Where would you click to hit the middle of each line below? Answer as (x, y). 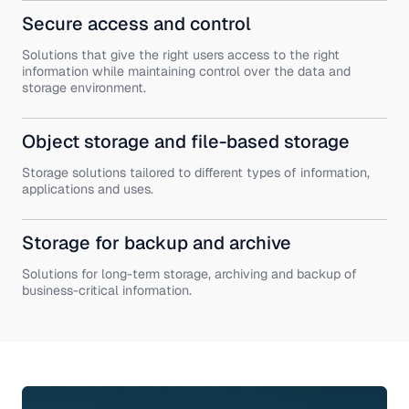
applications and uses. (88, 189)
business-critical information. (107, 291)
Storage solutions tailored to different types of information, (196, 173)
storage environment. (84, 88)
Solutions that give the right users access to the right (181, 55)
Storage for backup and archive (157, 243)
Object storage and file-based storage (186, 142)
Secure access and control (136, 24)
